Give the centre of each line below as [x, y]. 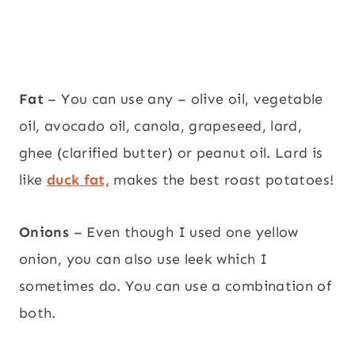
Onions [44, 232]
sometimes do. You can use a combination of [176, 286]
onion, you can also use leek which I [143, 259]
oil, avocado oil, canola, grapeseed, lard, [161, 126]
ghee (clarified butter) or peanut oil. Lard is [171, 153]
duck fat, [78, 179]
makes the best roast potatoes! [222, 179]
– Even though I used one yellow [184, 232]
